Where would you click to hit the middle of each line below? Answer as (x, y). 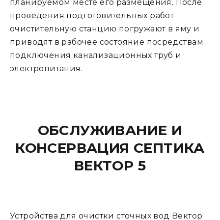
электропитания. (46, 69)
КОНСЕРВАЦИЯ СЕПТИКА (110, 148)
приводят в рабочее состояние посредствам (107, 42)
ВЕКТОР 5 (110, 165)
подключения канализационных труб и (96, 55)
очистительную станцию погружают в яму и (105, 29)
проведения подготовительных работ (92, 15)
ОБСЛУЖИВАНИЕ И (110, 130)
